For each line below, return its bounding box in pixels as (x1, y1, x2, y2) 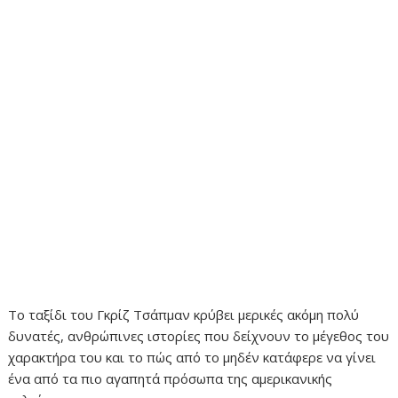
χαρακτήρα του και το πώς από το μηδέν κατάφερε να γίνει (8, 348, 377, 367)
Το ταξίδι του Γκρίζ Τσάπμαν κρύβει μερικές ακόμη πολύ (8, 306, 360, 324)
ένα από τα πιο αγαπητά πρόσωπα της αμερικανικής (8, 370, 333, 388)
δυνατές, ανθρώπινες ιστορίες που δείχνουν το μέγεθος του (8, 327, 390, 346)
